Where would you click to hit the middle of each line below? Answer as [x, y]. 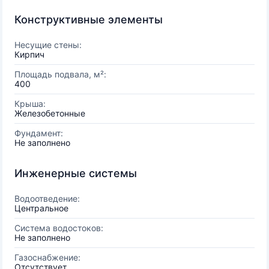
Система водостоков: [59, 228]
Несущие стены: [48, 45]
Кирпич [29, 54]
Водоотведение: [47, 198]
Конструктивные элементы [89, 20]
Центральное [41, 208]
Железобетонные [50, 113]
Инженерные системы [76, 173]
